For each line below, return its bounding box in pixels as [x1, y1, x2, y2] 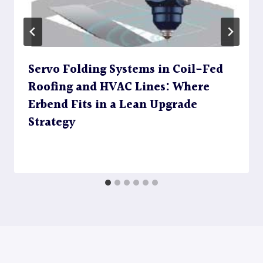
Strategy [28, 113, 75, 133]
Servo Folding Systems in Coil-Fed [28, 60, 223, 80]
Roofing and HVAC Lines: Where [28, 78, 210, 97]
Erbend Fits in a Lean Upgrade [28, 96, 197, 115]
